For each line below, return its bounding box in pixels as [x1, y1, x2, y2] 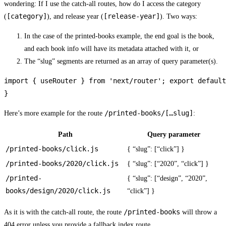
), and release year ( [47, 13, 103, 21]
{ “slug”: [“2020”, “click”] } [127, 160, 209, 168]
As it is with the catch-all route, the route [4, 208, 124, 216]
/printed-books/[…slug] [104, 109, 193, 118]
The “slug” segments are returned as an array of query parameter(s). [24, 58, 218, 66]
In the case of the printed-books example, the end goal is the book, [24, 32, 214, 40]
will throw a [180, 208, 217, 216]
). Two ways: [160, 13, 197, 21]
